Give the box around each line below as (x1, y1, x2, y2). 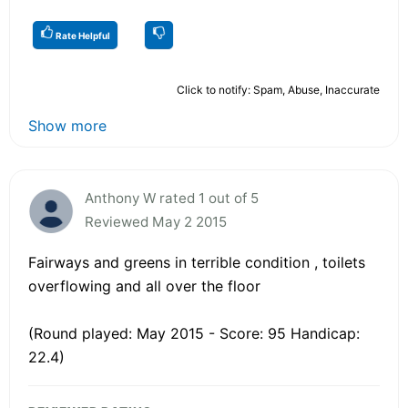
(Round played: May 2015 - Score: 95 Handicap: (28, 323, 360, 342)
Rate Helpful (54, 29, 110, 41)
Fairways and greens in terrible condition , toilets (28, 252, 365, 271)
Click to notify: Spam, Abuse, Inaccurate (177, 82, 380, 97)
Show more (28, 116, 107, 135)
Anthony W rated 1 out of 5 (85, 189, 259, 207)
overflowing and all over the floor (28, 276, 260, 295)
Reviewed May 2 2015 (85, 212, 227, 230)
